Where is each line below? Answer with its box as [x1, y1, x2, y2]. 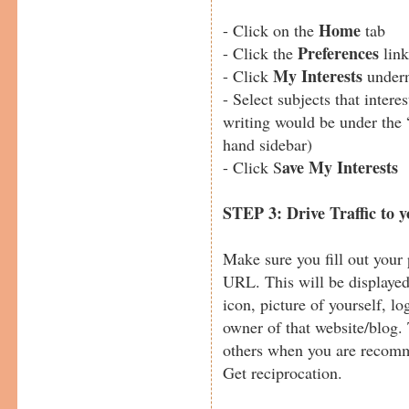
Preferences [298, 40, 380, 65]
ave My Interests [282, 154, 399, 179]
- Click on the [223, 18, 320, 41]
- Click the [223, 41, 299, 64]
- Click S [223, 155, 283, 178]
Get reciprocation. [223, 361, 343, 383]
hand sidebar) [223, 132, 313, 155]
